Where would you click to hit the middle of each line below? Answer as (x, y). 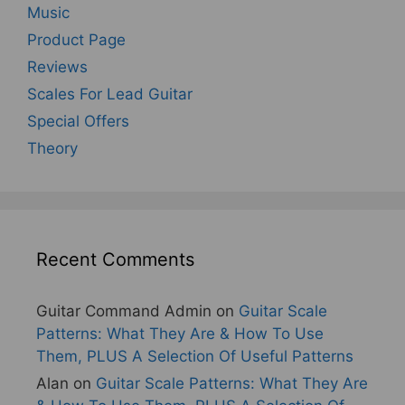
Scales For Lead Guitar (110, 94)
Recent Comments (115, 259)
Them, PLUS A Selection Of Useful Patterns (195, 356)
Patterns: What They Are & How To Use (180, 333)
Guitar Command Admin (124, 311)
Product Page (76, 39)
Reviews (57, 66)
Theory (52, 148)
